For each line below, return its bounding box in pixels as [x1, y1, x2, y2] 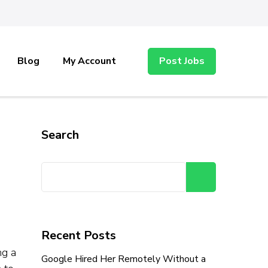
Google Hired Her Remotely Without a [41, 252, 206, 266]
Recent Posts [41, 227, 116, 244]
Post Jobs [159, 54, 205, 68]
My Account [63, 54, 116, 68]
